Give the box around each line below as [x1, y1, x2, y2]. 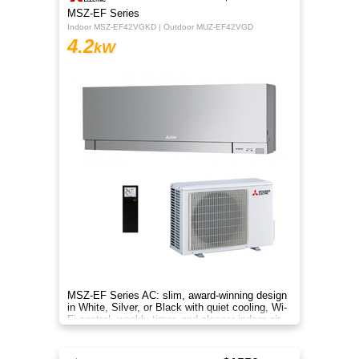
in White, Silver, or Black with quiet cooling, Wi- [67, 301, 287, 313]
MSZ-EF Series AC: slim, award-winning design [67, 289, 287, 301]
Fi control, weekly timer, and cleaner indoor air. [67, 313, 283, 325]
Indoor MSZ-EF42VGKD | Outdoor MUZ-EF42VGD [67, 22, 253, 31]
